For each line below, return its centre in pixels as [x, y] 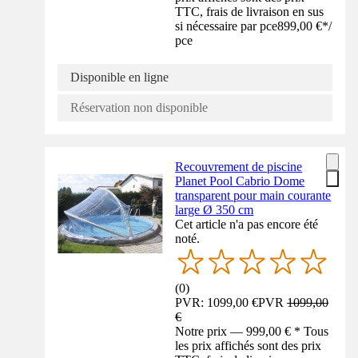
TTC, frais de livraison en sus [250, 11]
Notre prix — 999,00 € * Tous [252, 332]
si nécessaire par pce [227, 26]
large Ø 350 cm [215, 209]
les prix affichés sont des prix [249, 346]
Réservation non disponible [139, 107]
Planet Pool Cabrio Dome [240, 181]
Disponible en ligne [119, 77]
